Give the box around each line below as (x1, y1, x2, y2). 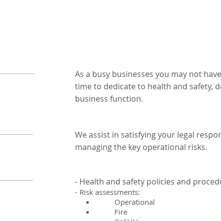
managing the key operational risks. (75, 142, 207, 152)
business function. (75, 93, 147, 104)
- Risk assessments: (75, 187, 140, 197)
